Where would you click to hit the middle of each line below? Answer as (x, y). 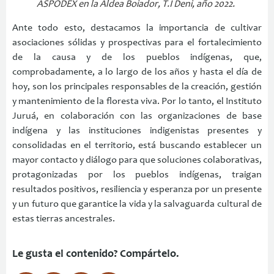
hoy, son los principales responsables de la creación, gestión (137, 87)
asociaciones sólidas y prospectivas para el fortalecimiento (137, 43)
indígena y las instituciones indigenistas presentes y (137, 131)
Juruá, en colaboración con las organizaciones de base (137, 116)
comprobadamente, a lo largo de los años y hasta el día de (137, 72)
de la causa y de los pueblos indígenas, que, (137, 57)
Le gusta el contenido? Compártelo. (96, 254)
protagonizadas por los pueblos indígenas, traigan (137, 175)
